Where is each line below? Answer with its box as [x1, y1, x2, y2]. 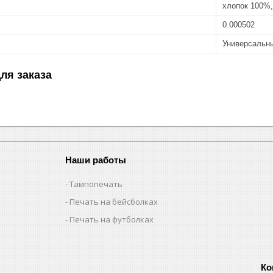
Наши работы [65, 154, 127, 165]
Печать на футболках [69, 213, 154, 225]
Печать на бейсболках [69, 196, 158, 207]
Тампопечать [69, 178, 123, 190]
